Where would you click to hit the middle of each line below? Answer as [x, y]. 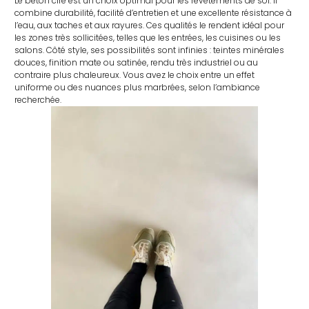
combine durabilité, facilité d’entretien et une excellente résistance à [153, 13]
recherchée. [38, 100]
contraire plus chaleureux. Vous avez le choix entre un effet [135, 75]
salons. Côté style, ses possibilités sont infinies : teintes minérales [150, 50]
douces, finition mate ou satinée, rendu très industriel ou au [137, 63]
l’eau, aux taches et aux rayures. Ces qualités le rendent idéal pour [150, 26]
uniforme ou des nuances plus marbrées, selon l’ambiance [138, 88]
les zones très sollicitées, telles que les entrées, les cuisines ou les [148, 38]
